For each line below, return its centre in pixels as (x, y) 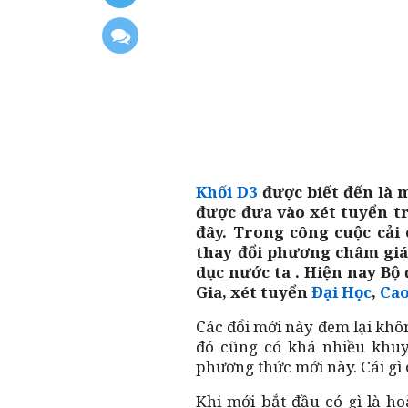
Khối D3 (227, 191)
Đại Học (342, 291)
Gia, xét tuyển (254, 291)
